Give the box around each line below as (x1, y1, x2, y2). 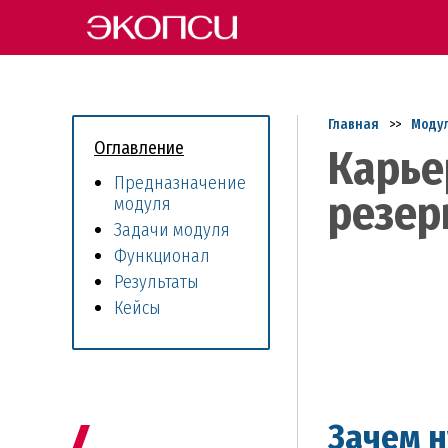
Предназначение (114, 172, 246, 194)
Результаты (114, 271, 199, 293)
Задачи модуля (114, 219, 230, 241)
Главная (328, 116, 379, 133)
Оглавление (94, 137, 184, 159)
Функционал (114, 245, 210, 267)
